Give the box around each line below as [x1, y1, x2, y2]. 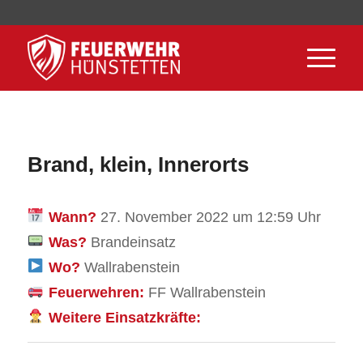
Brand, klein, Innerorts [27, 152, 249, 177]
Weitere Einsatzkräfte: [48, 308, 201, 326]
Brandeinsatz [90, 233, 176, 250]
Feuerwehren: [48, 283, 144, 301]
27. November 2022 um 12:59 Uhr [100, 207, 321, 225]
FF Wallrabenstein [143, 283, 266, 301]
